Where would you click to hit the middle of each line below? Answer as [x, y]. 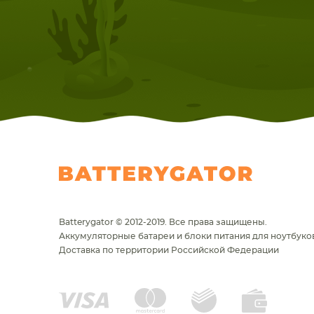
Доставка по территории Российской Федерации [169, 250]
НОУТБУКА [86, 18]
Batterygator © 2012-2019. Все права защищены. [163, 222]
